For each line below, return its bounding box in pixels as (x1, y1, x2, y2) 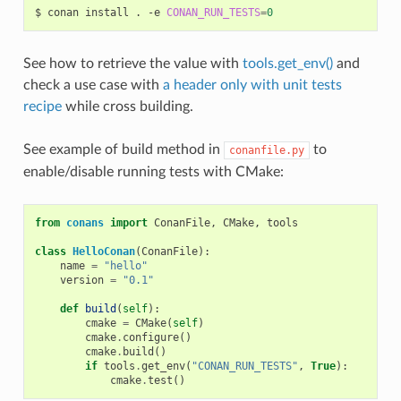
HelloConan (72, 244, 135, 258)
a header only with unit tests (162, 77, 342, 92)
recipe (22, 98, 62, 114)
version (59, 273, 104, 286)
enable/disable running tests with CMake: (22, 164, 284, 179)
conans (65, 216, 104, 229)
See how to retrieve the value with (22, 55, 243, 71)
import (109, 216, 148, 229)
